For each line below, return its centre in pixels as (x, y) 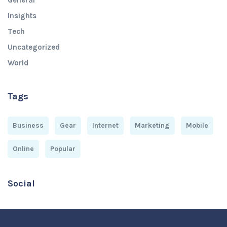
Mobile (197, 125)
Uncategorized (34, 47)
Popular (63, 149)
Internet (105, 125)
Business (28, 125)
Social (21, 183)
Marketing (152, 125)
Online (23, 149)
